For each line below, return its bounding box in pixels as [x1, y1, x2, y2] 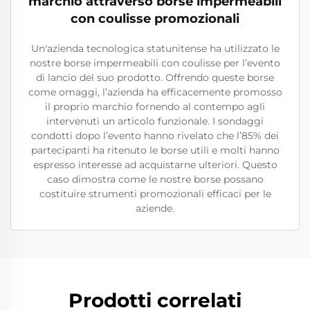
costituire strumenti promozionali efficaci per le [39, 188, 271, 200]
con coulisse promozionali [71, 11, 239, 26]
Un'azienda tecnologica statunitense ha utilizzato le [30, 42, 280, 55]
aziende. [136, 202, 174, 215]
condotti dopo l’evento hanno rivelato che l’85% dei [31, 129, 279, 142]
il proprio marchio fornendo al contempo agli [45, 100, 265, 113]
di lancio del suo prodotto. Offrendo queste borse [36, 71, 274, 84]
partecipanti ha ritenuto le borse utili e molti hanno [30, 144, 280, 156]
